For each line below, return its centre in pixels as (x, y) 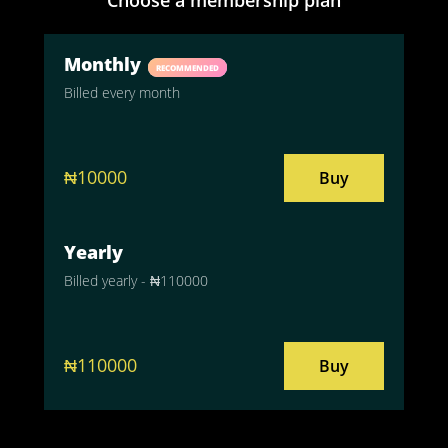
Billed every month (122, 92)
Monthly (105, 63)
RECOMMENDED (187, 67)
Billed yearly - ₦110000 (136, 280)
